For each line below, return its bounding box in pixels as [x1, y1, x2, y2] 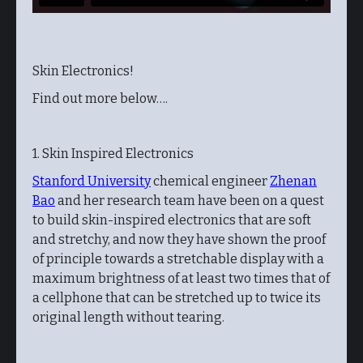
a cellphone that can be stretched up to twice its [32, 290, 321, 305]
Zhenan [270, 173, 317, 189]
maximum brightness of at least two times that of [32, 271, 330, 286]
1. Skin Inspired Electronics [32, 146, 194, 161]
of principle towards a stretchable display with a [32, 251, 324, 267]
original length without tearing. [32, 310, 224, 325]
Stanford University [32, 173, 151, 189]
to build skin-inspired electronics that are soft [32, 212, 311, 228]
